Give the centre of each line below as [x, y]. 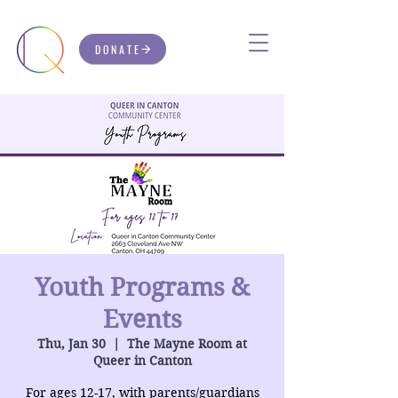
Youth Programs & [142, 287]
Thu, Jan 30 [72, 344]
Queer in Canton [142, 361]
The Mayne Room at [187, 344]
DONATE [118, 49]
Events [142, 319]
